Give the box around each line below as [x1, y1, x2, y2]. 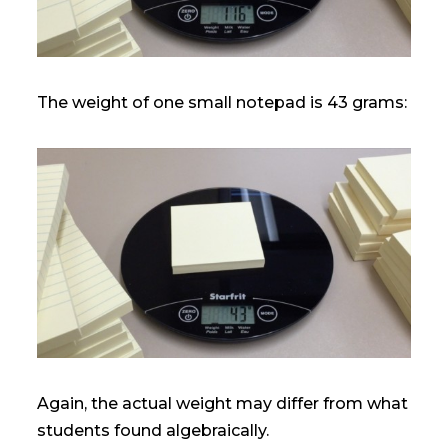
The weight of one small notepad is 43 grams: [37, 93, 408, 113]
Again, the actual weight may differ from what [37, 393, 409, 413]
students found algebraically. [37, 420, 270, 440]
